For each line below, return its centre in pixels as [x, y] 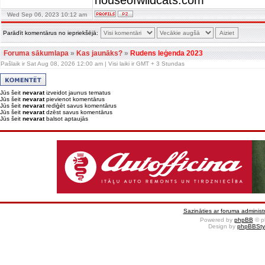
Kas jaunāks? [99, 53]
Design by [223, 226]
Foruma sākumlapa [36, 53]
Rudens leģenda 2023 [167, 53]
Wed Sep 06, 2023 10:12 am [47, 14]
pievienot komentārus [75, 99]
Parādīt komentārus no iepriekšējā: [51, 33]
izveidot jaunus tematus [77, 93]
